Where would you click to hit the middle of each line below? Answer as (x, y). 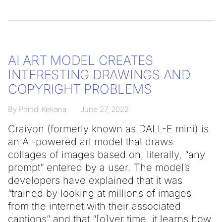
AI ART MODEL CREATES (81, 60)
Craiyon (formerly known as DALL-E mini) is (108, 129)
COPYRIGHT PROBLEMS (80, 89)
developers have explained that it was (95, 180)
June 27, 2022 (105, 109)
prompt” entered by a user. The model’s (99, 167)
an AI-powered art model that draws (90, 142)
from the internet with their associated (94, 206)
